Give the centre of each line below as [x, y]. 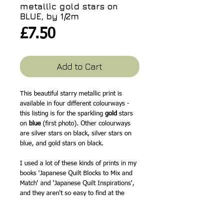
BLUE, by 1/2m [50, 16]
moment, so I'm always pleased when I [76, 203]
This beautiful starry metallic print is [71, 94]
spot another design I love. [58, 213]
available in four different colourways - [75, 104]
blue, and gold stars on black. [62, 144]
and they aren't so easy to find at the [72, 193]
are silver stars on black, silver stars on [76, 134]
